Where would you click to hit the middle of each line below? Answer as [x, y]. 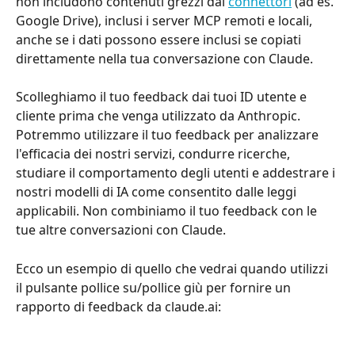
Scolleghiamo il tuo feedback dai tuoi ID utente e [163, 97]
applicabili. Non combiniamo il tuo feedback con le [168, 211]
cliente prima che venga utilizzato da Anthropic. [160, 116]
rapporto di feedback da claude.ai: [118, 306]
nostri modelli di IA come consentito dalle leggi [158, 192]
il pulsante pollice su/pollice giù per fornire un [155, 287]
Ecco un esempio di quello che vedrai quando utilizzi [174, 268]
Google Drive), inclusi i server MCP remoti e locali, [166, 20]
